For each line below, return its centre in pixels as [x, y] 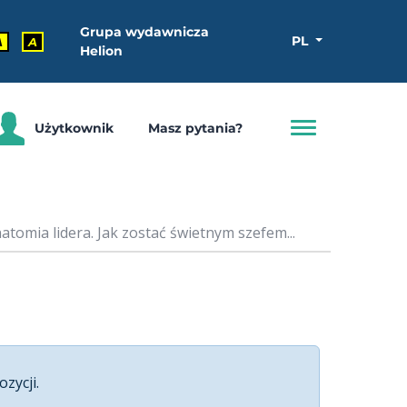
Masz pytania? [195, 128]
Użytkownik [74, 128]
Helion [101, 50]
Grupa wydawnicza [144, 31]
